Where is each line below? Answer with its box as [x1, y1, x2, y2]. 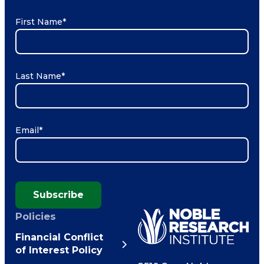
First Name [15, 16, 62, 27]
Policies [15, 210, 56, 222]
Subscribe [33, 189, 84, 200]
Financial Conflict [15, 231, 103, 243]
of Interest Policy [15, 244, 103, 256]
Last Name [15, 70, 61, 81]
